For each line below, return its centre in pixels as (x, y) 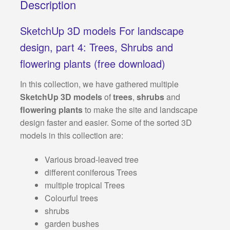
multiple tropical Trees (84, 185)
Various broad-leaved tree (91, 160)
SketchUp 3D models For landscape (102, 30)
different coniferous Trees (91, 172)
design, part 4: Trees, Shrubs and (96, 47)
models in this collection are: (71, 135)
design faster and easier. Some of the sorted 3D (106, 122)
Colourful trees (71, 198)
